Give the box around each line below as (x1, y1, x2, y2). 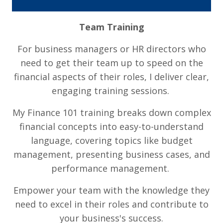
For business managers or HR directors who (17, 43, 206, 55)
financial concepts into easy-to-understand (19, 120, 204, 133)
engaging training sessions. (51, 85, 172, 97)
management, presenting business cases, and (13, 148, 210, 161)
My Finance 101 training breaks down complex (12, 107, 211, 119)
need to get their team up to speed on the (20, 57, 203, 69)
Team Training (79, 21, 144, 33)
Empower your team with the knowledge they (13, 184, 210, 197)
